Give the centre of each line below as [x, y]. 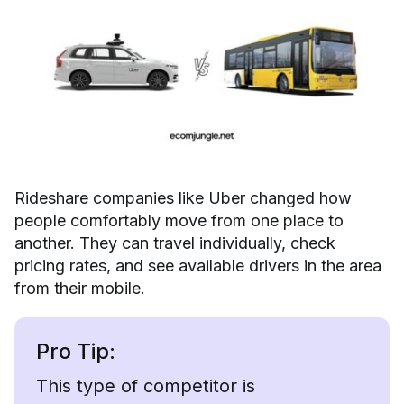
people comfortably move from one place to [179, 220]
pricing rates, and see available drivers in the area [198, 265]
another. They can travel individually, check [175, 243]
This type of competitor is [146, 386]
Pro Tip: [76, 351]
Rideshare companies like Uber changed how [183, 197]
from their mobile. [80, 288]
